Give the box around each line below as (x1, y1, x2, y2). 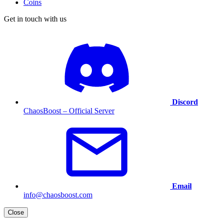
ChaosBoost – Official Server (23, 107, 114, 115)
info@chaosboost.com (23, 191, 92, 199)
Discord (172, 98, 198, 107)
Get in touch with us (4, 15, 66, 23)
